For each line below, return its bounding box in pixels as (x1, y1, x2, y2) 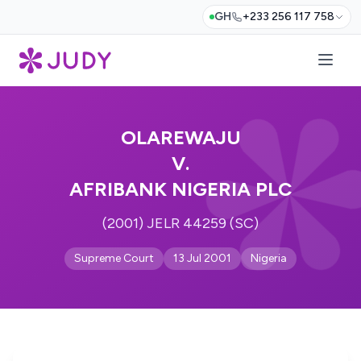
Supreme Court (74, 251, 154, 265)
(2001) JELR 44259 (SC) (102, 214, 259, 232)
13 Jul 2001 (173, 251, 231, 265)
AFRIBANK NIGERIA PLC (69, 177, 292, 201)
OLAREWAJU (120, 126, 241, 149)
